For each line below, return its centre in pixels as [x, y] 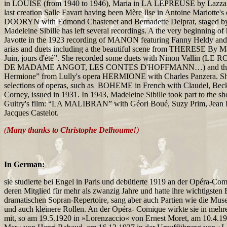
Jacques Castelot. [31, 113]
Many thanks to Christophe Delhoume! [71, 130]
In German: [24, 164]
